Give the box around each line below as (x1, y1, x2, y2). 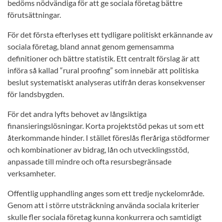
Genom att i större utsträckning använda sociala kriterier (7, 200, 199, 210)
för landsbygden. (7, 89, 64, 99)
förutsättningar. (7, 10, 62, 20)
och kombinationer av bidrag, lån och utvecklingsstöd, (7, 145, 189, 155)
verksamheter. (7, 168, 55, 178)
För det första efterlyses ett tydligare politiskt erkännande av (7, 30, 213, 40)
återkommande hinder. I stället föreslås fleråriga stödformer (7, 133, 210, 143)
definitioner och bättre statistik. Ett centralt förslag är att (7, 54, 200, 63)
